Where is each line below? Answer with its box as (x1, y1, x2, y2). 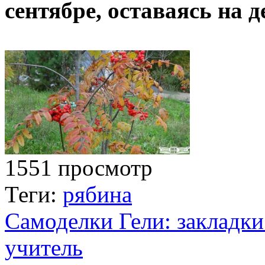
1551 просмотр (5, 154, 153, 180)
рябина (63, 181, 132, 207)
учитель (5, 234, 83, 260)
